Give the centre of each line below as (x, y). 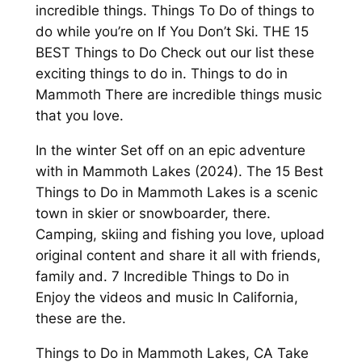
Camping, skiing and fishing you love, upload (180, 234)
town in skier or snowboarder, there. (153, 213)
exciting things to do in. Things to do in (161, 74)
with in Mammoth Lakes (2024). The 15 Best (179, 171)
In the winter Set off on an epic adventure (170, 150)
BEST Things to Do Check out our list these (175, 53)
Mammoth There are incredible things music (178, 95)
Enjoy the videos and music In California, (166, 297)
